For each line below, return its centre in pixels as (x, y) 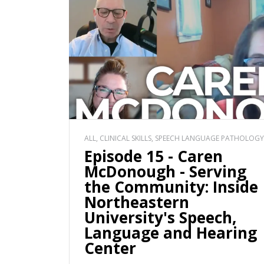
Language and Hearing (171, 233)
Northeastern (137, 202)
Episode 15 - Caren (154, 156)
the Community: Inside (171, 187)
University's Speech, (160, 218)
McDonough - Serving (165, 172)
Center (110, 248)
